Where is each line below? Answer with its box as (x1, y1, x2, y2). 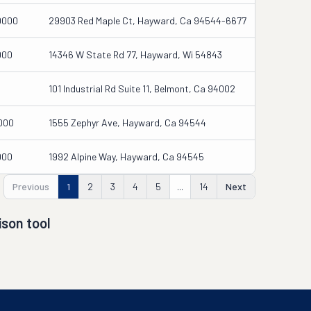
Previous (12, 180, 49, 192)
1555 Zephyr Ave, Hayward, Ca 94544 (49, 117, 206, 128)
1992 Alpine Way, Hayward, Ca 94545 (49, 151, 204, 162)
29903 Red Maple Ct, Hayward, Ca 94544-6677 (49, 15, 246, 26)
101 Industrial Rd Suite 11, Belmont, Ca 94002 (49, 83, 235, 94)
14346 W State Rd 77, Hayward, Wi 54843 (49, 49, 222, 60)
